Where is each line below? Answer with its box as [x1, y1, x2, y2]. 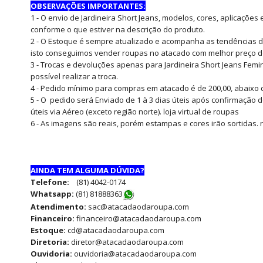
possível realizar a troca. [31, 71, 118, 82]
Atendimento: [31, 201, 86, 212]
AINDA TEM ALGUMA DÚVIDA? [31, 165, 144, 176]
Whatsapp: [31, 188, 74, 199]
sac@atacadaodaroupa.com [88, 201, 189, 212]
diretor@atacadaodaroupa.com [71, 236, 184, 247]
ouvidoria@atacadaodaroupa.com [74, 248, 197, 259]
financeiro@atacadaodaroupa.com [76, 213, 201, 224]
